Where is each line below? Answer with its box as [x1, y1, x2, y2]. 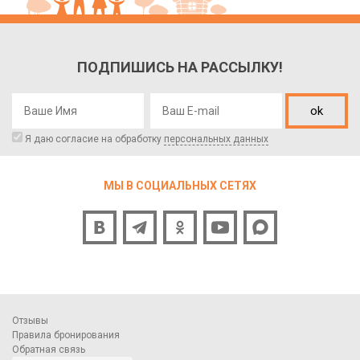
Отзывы [12, 314, 48, 326]
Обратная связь [12, 343, 85, 355]
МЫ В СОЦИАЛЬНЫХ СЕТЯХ [104, 178, 256, 192]
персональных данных [164, 133, 268, 145]
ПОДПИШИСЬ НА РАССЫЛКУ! [77, 58, 283, 76]
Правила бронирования [12, 329, 120, 341]
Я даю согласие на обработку [22, 133, 164, 145]
